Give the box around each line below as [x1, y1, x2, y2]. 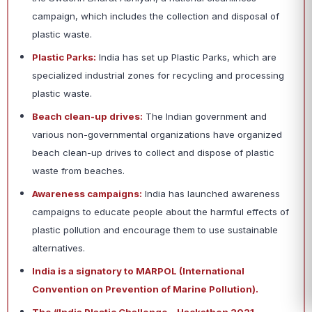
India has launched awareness [142, 188, 280, 200]
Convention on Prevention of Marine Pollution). [32, 283, 258, 295]
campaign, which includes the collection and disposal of [32, 10, 279, 22]
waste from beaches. [32, 165, 125, 177]
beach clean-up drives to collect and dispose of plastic [32, 147, 274, 159]
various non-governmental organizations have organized [32, 129, 282, 141]
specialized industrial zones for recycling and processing [32, 70, 284, 81]
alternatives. [32, 242, 85, 254]
